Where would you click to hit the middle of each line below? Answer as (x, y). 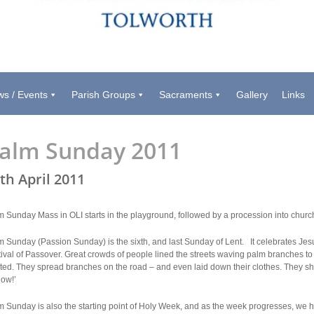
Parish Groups (103, 95)
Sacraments (185, 95)
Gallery (252, 95)
